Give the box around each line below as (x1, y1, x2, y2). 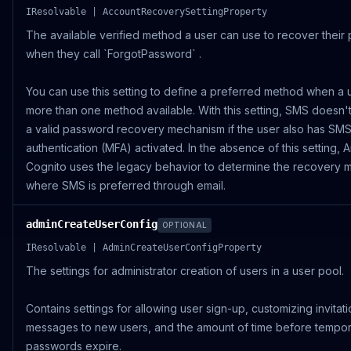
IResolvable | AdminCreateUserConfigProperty (26, 242, 262, 253)
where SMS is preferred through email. (26, 179, 226, 192)
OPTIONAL (162, 220, 207, 230)
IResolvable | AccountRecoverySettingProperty (26, 6, 267, 17)
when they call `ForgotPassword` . (26, 47, 201, 60)
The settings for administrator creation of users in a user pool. (26, 264, 344, 277)
